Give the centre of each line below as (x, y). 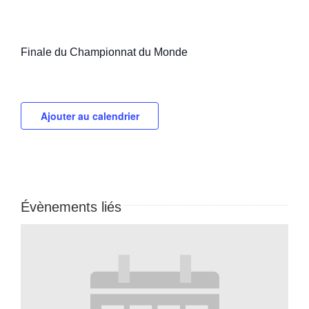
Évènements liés (71, 207)
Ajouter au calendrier (90, 116)
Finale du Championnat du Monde (104, 52)
